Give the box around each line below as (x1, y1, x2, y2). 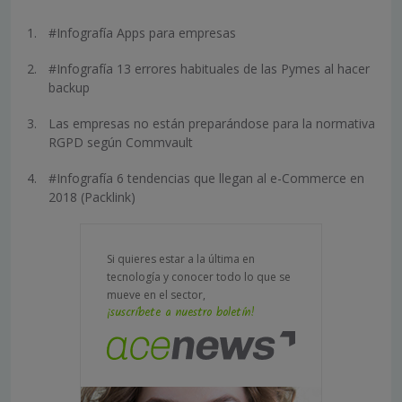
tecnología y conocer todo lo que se (107, 269, 291, 285)
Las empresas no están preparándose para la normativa (48, 115, 375, 133)
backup (48, 79, 90, 97)
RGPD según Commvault (48, 134, 193, 152)
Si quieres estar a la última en (107, 251, 255, 267)
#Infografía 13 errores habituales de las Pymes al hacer (48, 60, 370, 78)
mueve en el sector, (107, 287, 205, 303)
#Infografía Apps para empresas (48, 24, 236, 42)
